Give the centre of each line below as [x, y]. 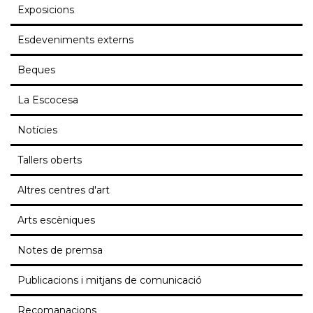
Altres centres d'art [64, 190]
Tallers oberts [50, 160]
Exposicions [46, 10]
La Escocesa [48, 100]
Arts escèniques [56, 220]
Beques [36, 70]
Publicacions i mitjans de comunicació [110, 281]
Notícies [37, 130]
